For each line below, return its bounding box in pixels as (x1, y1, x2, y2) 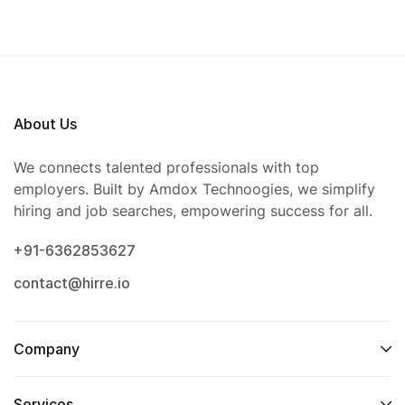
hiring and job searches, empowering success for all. (14, 202, 372, 221)
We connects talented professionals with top (14, 158, 319, 177)
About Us (14, 115, 77, 134)
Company (14, 340, 80, 359)
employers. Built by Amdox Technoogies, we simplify (14, 180, 375, 199)
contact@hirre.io (14, 274, 130, 293)
